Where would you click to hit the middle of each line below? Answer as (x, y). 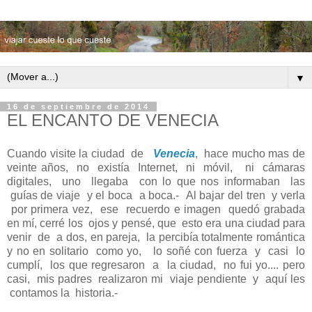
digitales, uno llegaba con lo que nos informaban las (156, 181)
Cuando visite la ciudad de (80, 153)
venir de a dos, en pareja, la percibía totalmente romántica (156, 237)
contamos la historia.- (64, 292)
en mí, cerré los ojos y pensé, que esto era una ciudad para (156, 223)
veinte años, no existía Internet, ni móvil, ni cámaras (156, 167)
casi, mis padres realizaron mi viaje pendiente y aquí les (156, 279)
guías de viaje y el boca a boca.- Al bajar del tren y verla (156, 195)
